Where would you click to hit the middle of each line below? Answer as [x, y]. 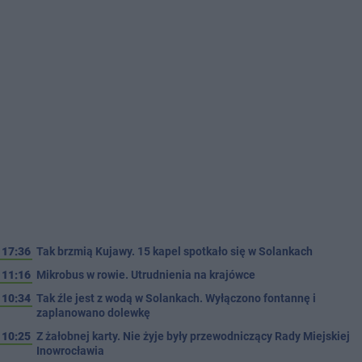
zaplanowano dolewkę [93, 312]
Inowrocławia [70, 350]
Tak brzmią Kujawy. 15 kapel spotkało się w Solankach [175, 251]
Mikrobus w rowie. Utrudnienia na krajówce [146, 274]
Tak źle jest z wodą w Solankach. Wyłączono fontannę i [176, 298]
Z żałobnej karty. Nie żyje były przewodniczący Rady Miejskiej [193, 336]
